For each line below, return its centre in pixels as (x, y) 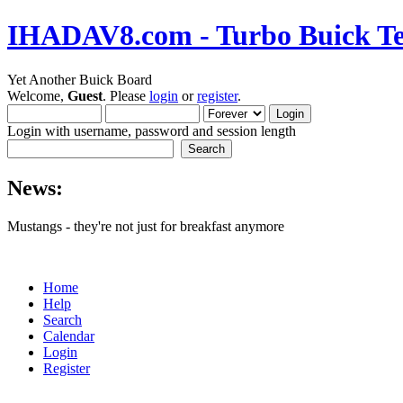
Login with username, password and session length (152, 130)
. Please (126, 95)
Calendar (69, 336)
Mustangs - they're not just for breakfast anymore (146, 226)
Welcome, (37, 95)
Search (63, 319)
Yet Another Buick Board (80, 79)
